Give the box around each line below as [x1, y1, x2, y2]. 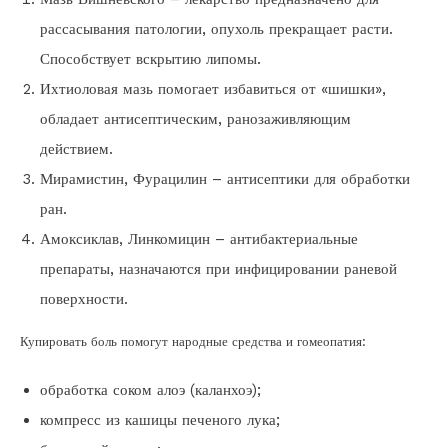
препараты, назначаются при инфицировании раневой [40, 260, 397, 279]
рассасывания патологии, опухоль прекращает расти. [40, 20, 393, 39]
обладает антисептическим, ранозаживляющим [40, 110, 351, 129]
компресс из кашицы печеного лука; [40, 411, 280, 430]
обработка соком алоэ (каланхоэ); [40, 381, 261, 400]
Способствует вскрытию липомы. [40, 50, 261, 69]
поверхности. [40, 290, 128, 309]
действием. [40, 140, 113, 159]
